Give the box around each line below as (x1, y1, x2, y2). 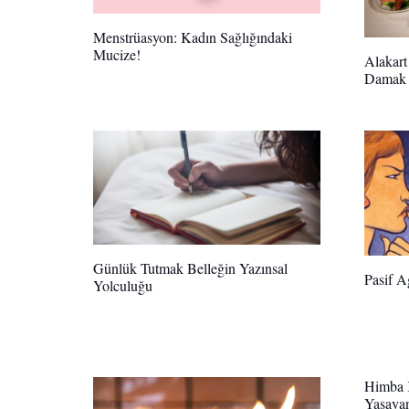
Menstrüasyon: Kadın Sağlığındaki (93, 27, 292, 47)
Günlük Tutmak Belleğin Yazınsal (93, 257, 288, 278)
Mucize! (93, 45, 141, 65)
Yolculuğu (93, 275, 152, 295)
